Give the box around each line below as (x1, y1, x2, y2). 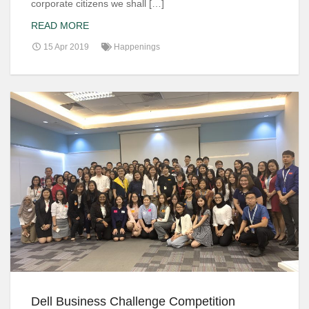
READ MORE (31, 19, 89, 31)
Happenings (114, 41, 160, 52)
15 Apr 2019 (41, 41, 89, 52)
